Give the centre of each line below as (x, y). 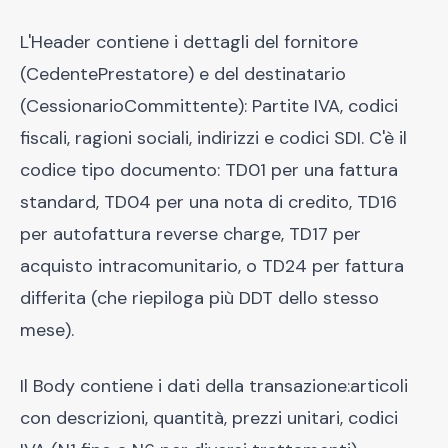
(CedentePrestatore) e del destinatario (183, 74)
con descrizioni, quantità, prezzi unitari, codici (209, 418)
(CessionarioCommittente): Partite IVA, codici (209, 106)
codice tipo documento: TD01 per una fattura (209, 170)
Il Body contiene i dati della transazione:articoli (214, 386)
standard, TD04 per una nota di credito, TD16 (208, 202)
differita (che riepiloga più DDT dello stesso (199, 298)
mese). (47, 330)
